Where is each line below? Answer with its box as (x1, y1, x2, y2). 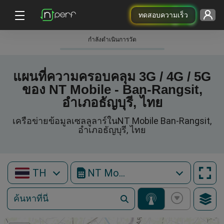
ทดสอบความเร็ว (138, 10, 188, 19)
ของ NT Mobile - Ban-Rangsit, (21, 82, 202, 97)
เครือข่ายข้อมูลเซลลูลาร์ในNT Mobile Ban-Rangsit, (12, 115, 211, 126)
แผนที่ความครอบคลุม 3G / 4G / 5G (13, 69, 211, 84)
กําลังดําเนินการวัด (87, 36, 136, 43)
